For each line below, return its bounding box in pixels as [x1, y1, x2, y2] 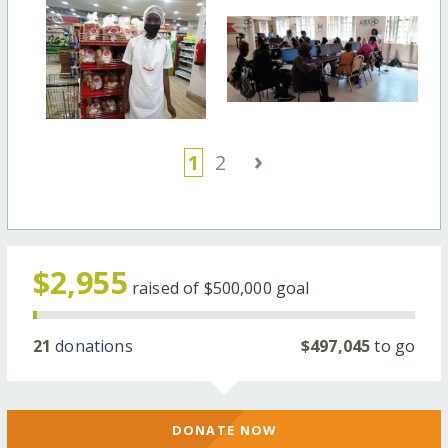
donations [51, 334, 133, 357]
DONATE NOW [171, 421, 277, 440]
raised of [131, 276, 204, 299]
